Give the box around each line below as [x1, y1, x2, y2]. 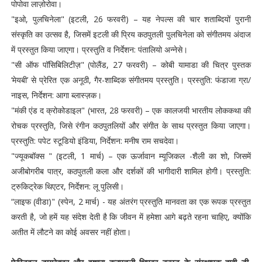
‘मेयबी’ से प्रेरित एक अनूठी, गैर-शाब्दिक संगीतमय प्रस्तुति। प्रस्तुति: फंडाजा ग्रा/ [11, 74, 251, 85]
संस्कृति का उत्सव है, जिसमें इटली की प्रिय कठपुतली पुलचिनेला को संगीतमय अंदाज [11, 29, 251, 40]
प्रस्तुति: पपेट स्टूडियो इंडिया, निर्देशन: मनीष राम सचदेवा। [11, 135, 179, 146]
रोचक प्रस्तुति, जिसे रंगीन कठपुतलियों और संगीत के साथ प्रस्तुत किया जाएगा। [11, 120, 251, 131]
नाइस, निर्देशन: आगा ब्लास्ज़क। [11, 89, 102, 101]
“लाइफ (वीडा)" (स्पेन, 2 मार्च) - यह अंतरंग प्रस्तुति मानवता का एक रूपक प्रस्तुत [11, 196, 251, 207]
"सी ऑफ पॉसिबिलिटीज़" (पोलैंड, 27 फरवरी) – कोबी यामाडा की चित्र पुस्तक [11, 59, 251, 70]
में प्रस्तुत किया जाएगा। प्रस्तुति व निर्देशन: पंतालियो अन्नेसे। [11, 44, 188, 55]
